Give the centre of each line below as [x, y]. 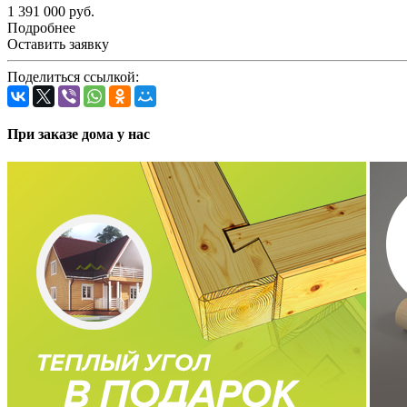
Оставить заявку [58, 44]
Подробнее [41, 27]
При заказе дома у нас [79, 134]
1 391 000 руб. [51, 11]
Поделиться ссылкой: [73, 76]
